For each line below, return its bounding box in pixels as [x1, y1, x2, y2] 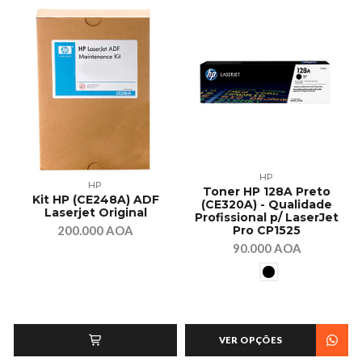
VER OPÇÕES [218, 335, 283, 346]
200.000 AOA [57, 223, 133, 238]
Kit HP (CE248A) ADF [32, 192, 159, 208]
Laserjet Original [44, 205, 147, 221]
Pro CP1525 [233, 223, 301, 238]
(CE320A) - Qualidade [201, 197, 332, 213]
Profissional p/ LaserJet [195, 210, 339, 225]
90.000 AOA [232, 241, 301, 256]
